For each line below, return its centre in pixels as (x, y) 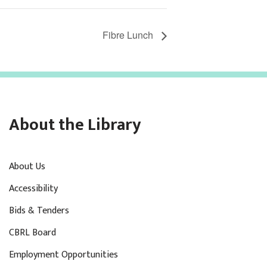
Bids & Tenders (39, 211)
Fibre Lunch (129, 35)
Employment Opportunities (63, 255)
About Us (27, 167)
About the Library (75, 125)
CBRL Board (32, 233)
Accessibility (33, 189)
